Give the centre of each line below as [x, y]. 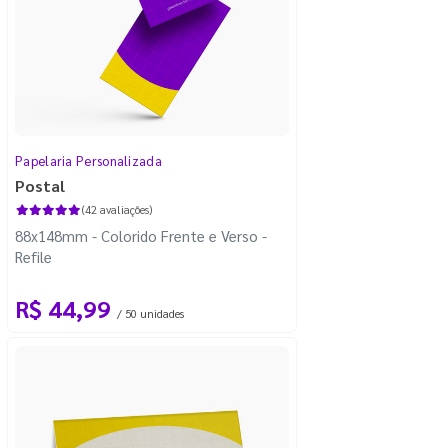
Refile [33, 256]
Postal [40, 185]
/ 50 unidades [150, 313]
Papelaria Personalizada [88, 160]
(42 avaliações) [116, 209]
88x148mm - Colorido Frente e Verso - [141, 235]
